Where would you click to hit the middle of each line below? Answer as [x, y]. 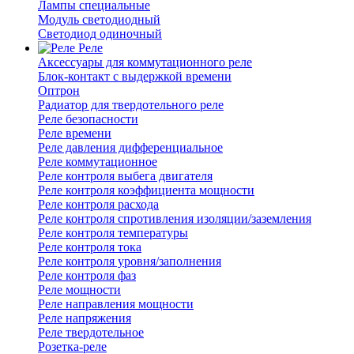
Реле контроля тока [90, 247]
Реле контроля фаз [87, 276]
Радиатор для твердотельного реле [131, 105]
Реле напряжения [85, 318]
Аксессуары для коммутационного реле [145, 62]
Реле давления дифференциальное [130, 148]
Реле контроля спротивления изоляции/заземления [175, 219]
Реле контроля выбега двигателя [125, 176]
